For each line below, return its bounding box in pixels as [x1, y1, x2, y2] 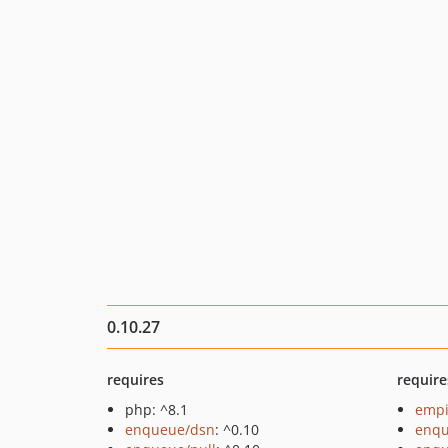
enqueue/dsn [125, 420, 215, 439]
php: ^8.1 [125, 400, 188, 419]
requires [107, 370, 164, 389]
